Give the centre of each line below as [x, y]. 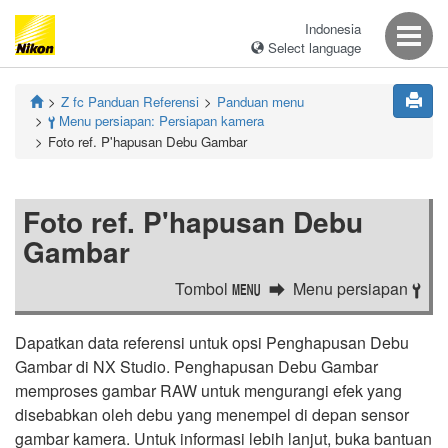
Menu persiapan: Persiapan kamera [159, 120]
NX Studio [129, 366]
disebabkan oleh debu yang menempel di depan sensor [212, 414]
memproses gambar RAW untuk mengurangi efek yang [208, 390]
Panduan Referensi [143, 101]
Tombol [203, 288]
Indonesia [333, 28]
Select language [312, 47]
